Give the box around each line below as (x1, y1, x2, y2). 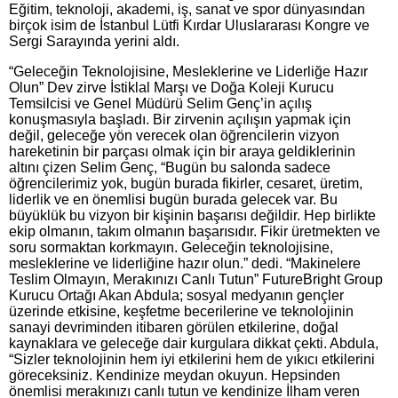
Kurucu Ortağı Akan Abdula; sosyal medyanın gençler (9, 287, 344, 303)
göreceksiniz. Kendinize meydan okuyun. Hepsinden (9, 367, 340, 383)
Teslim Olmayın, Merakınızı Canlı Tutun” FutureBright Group (9, 271, 383, 287)
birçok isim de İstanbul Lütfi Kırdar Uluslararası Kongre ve (9, 17, 370, 33)
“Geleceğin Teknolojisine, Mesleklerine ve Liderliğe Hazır (9, 63, 368, 79)
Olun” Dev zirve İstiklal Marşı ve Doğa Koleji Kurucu (9, 79, 334, 95)
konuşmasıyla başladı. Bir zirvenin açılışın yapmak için (9, 111, 351, 127)
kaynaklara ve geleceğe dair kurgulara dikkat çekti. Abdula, (9, 335, 378, 351)
